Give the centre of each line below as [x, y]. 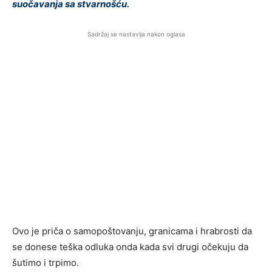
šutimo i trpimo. [46, 263]
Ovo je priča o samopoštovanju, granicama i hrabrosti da [132, 231]
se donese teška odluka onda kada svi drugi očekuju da [130, 247]
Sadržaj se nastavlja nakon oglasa [136, 34]
